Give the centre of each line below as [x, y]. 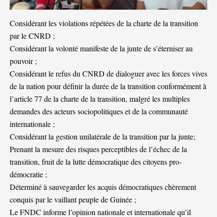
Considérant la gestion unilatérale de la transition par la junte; [102, 137]
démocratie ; [28, 174]
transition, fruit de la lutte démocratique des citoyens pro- [96, 162]
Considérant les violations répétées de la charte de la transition [104, 23]
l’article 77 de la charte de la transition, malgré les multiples [100, 99]
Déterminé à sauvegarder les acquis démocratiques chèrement [103, 187]
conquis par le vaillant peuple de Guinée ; [73, 200]
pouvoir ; [23, 61]
